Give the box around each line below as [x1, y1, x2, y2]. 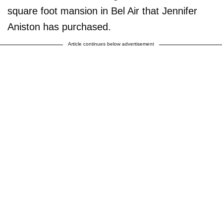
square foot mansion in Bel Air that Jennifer [7, 5, 197, 16]
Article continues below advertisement [68, 41, 154, 47]
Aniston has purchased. [7, 21, 111, 32]
